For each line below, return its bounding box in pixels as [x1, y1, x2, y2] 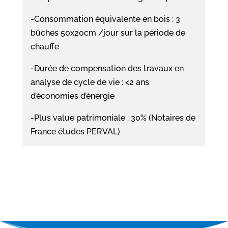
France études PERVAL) [30, 126, 120, 136]
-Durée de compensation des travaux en [30, 63, 184, 73]
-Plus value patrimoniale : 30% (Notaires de [30, 112, 195, 123]
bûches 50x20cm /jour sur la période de [30, 27, 185, 38]
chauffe [30, 41, 59, 51]
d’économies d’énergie [30, 91, 115, 101]
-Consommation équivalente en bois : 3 [30, 14, 180, 24]
